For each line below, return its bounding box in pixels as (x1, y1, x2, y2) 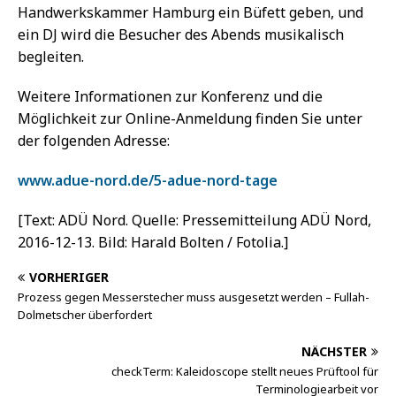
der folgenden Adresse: (18, 130, 170, 150)
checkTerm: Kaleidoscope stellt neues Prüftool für (111, 362, 378, 379)
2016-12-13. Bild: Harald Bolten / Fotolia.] (18, 232, 288, 252)
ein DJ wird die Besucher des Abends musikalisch (18, 24, 344, 44)
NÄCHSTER (301, 342, 367, 360)
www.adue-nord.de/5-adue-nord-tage (18, 170, 278, 190)
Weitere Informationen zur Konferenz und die (18, 86, 323, 106)
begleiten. (18, 46, 84, 66)
